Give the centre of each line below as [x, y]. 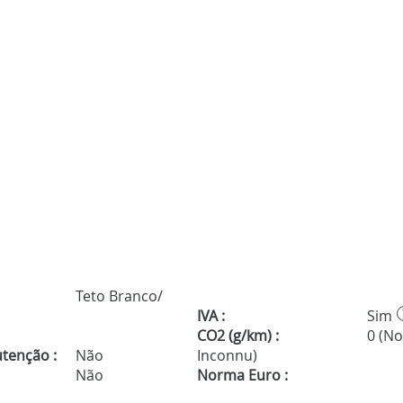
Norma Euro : [242, 376]
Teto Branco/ [118, 296]
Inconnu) [227, 356]
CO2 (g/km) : [237, 336]
